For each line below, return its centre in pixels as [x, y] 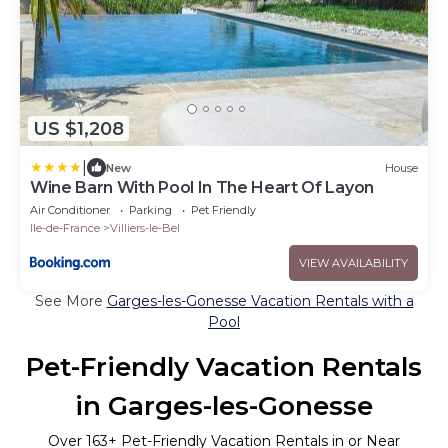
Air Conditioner [70, 210]
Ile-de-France [65, 228]
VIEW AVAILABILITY [353, 263]
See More [70, 301]
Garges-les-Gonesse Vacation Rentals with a [260, 301]
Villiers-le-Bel [145, 228]
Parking [150, 210]
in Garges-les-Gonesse [224, 406]
